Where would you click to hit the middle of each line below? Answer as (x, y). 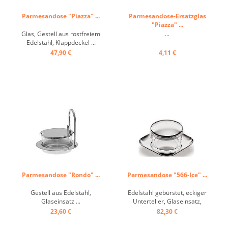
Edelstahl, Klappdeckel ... (61, 42)
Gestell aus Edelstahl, (61, 193)
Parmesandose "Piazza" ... (61, 16)
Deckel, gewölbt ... (167, 210)
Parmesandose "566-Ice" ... (167, 175)
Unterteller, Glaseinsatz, (167, 201)
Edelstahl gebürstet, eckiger (167, 193)
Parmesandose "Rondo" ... (61, 175)
